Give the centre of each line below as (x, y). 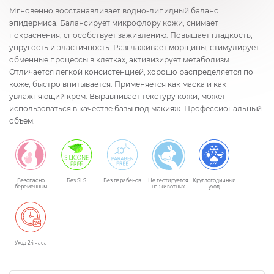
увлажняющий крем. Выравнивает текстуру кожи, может (117, 96)
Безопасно (31, 180)
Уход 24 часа (31, 243)
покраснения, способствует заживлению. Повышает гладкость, (131, 35)
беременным (31, 187)
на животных (168, 187)
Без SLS (76, 180)
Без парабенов (122, 180)
